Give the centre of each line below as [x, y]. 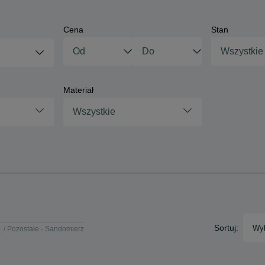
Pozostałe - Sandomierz [46, 229]
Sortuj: [226, 228]
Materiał [78, 90]
